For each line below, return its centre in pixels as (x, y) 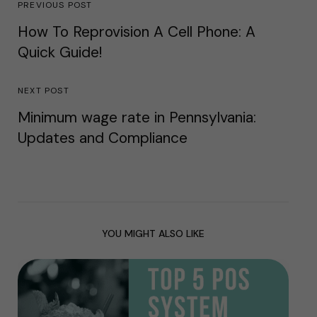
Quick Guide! (60, 52)
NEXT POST (44, 90)
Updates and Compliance (103, 138)
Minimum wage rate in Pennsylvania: (137, 117)
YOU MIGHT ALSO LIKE (153, 234)
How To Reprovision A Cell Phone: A (137, 31)
